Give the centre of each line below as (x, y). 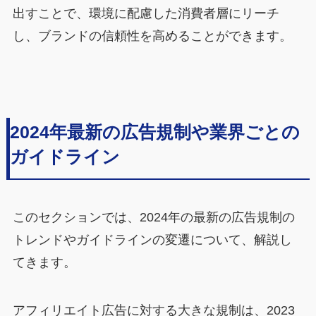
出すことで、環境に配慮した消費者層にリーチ (146, 13)
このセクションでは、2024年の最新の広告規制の (153, 218)
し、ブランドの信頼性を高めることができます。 (152, 36)
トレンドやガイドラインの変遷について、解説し (152, 240)
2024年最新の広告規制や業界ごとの (154, 132)
